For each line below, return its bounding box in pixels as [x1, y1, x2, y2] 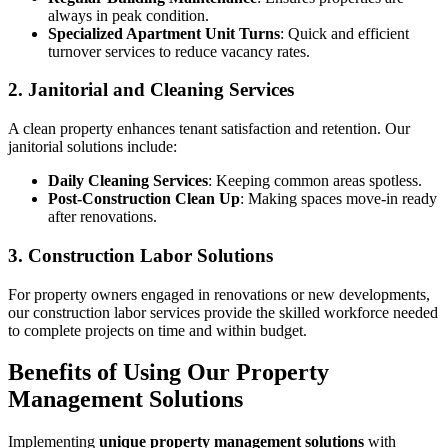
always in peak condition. [48, 6, 209, 24]
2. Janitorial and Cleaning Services [8, 79, 294, 101]
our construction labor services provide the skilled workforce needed [8, 303, 438, 321]
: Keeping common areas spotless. [208, 172, 422, 190]
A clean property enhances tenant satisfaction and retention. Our [8, 120, 410, 138]
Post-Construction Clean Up [48, 190, 240, 208]
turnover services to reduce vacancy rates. [48, 42, 310, 60]
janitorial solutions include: [8, 138, 177, 156]
